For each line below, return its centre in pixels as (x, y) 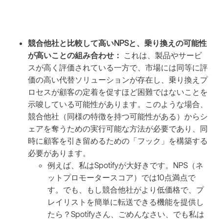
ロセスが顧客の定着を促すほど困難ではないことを (118, 91)
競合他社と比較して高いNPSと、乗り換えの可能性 (117, 43)
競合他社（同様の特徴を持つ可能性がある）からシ (118, 116)
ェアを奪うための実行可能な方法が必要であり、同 (118, 128)
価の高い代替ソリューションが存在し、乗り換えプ (118, 79)
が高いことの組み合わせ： (76, 55)
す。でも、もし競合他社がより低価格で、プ (126, 189)
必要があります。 (59, 153)
